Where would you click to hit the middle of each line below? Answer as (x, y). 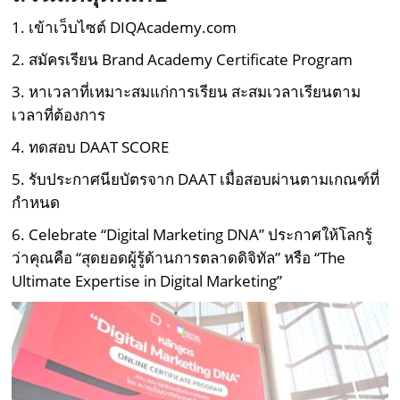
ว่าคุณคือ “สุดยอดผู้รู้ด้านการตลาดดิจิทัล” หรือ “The (179, 258)
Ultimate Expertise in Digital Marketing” (147, 281)
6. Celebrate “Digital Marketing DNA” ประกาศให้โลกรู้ (192, 235)
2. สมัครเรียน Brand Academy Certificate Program (183, 60)
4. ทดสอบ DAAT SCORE (91, 147)
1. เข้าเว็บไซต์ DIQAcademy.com (125, 28)
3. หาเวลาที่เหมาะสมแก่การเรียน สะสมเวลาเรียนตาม (187, 92)
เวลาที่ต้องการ (59, 115)
